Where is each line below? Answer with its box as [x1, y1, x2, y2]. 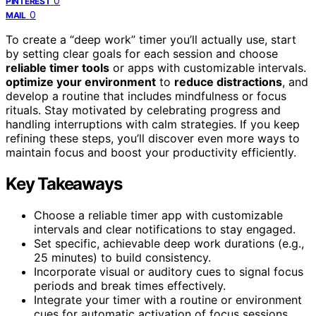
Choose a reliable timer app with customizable [34, 207, 283, 222]
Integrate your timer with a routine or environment [34, 292, 302, 307]
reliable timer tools [6, 60, 109, 75]
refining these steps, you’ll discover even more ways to [6, 130, 300, 145]
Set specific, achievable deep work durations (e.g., [34, 236, 304, 250]
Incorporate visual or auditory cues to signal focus [34, 264, 303, 279]
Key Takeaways [6, 173, 122, 194]
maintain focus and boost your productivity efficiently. [6, 145, 296, 159]
